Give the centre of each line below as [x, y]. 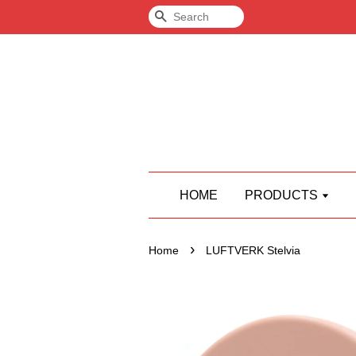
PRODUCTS [283, 195]
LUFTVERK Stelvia [253, 251]
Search [187, 17]
